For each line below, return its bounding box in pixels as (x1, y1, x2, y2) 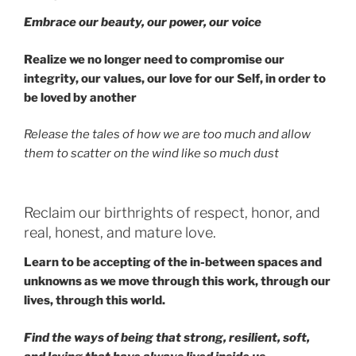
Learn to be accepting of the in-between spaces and (24, 255, 322, 269)
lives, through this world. (24, 293, 165, 308)
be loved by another (24, 90, 137, 105)
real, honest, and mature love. (24, 223, 216, 241)
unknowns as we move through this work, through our (24, 274, 331, 288)
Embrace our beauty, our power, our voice (24, 15, 261, 29)
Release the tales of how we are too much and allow (24, 127, 311, 141)
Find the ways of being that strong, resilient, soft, (24, 330, 310, 345)
